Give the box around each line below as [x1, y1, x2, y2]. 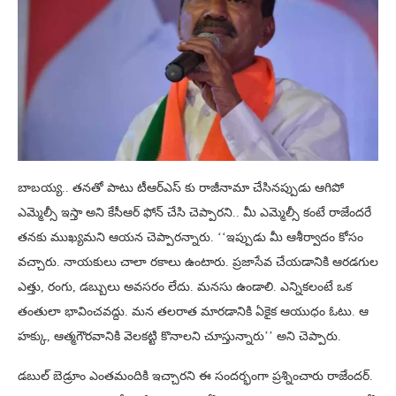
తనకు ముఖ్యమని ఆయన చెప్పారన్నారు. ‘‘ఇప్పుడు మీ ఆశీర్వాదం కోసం [18, 230, 363, 244]
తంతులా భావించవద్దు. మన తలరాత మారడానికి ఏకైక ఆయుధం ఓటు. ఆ [18, 304, 369, 318]
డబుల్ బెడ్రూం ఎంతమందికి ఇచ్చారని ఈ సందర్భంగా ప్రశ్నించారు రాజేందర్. [18, 369, 373, 383]
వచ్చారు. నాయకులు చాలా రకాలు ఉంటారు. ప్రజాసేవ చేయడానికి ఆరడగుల [18, 255, 378, 269]
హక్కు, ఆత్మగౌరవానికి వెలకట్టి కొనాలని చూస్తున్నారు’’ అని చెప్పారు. [18, 329, 341, 343]
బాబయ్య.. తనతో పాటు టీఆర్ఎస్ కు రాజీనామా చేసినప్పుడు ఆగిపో [18, 180, 344, 194]
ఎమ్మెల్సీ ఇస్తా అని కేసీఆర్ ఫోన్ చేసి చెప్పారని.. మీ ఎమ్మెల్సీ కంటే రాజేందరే [18, 205, 371, 219]
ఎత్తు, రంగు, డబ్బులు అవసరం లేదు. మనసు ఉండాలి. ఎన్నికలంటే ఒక [18, 279, 352, 293]
